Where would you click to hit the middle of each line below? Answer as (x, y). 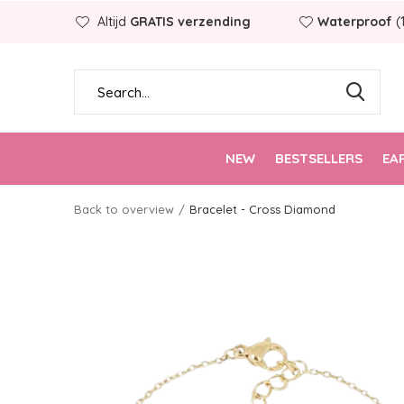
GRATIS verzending (190, 22)
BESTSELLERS (318, 158)
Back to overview (124, 209)
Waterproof (355, 22)
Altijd (112, 22)
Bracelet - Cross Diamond (262, 209)
